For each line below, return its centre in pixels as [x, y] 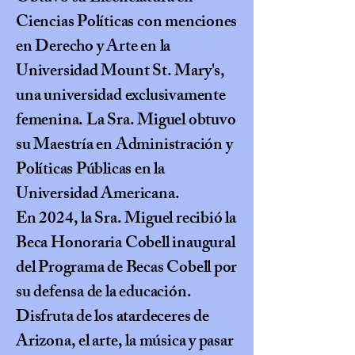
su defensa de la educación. [104, 294]
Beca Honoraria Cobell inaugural [126, 244]
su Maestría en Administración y [124, 146]
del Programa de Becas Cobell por [127, 269]
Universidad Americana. [98, 195]
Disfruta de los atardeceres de [113, 318]
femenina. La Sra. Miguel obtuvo [126, 122]
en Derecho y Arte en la [94, 48]
